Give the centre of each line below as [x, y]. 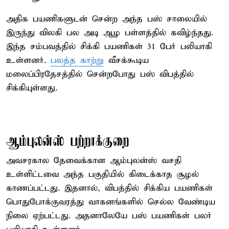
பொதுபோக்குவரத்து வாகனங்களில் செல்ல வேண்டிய [111, 202]
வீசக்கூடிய [126, 60]
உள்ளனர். [28, 60]
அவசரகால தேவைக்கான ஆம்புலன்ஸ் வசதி [94, 161]
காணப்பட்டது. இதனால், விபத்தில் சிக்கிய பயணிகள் [109, 188]
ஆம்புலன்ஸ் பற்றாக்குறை [68, 142]
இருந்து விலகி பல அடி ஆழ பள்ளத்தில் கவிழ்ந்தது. [110, 33]
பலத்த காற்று [77, 60]
